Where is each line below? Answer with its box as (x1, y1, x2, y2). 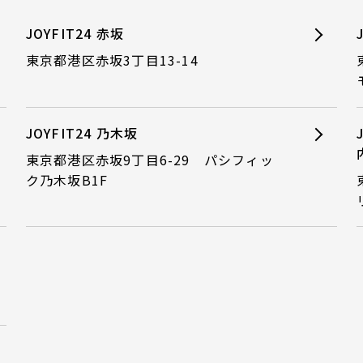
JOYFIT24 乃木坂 (25, 122, 139, 143)
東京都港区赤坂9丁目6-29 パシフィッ (25, 149, 274, 169)
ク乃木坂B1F (25, 169, 109, 190)
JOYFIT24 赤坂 (25, 23, 125, 44)
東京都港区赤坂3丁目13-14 (25, 50, 199, 70)
